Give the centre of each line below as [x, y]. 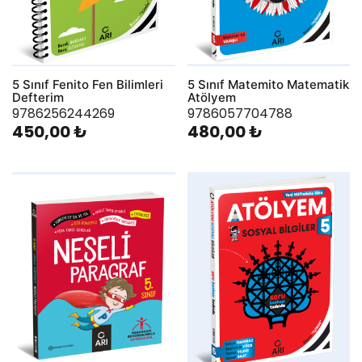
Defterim [38, 98]
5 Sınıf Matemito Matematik [268, 85]
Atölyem [211, 98]
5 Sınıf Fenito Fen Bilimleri [88, 85]
